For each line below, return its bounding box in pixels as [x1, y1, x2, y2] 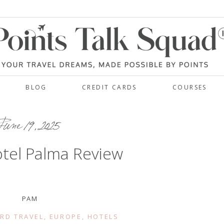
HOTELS [87, 212, 119, 221]
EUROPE [49, 212, 82, 221]
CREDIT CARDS [82, 83, 137, 91]
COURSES [172, 83, 207, 91]
